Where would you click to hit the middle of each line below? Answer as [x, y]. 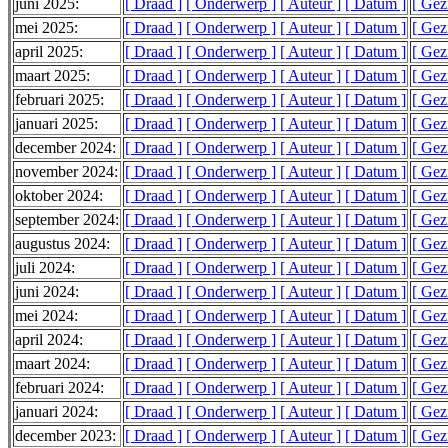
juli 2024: [45, 268]
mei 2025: [46, 28]
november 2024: [66, 172]
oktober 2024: [59, 196]
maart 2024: [52, 364]
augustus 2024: [62, 244]
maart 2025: [52, 76]
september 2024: [67, 220]
